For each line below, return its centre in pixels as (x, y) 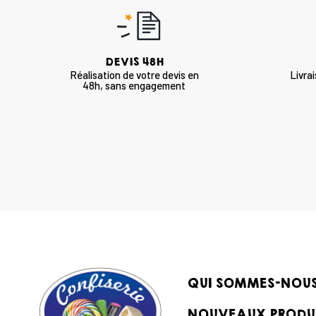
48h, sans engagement (134, 85)
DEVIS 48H (134, 61)
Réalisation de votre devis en (134, 74)
